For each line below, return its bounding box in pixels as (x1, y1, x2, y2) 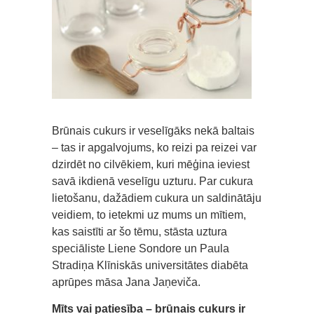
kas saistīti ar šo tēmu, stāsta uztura (52, 225, 227, 238)
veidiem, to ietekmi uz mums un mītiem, (52, 208, 246, 221)
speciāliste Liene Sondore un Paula (52, 242, 229, 254)
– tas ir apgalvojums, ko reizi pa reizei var (52, 141, 257, 153)
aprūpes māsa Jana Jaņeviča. (52, 275, 200, 288)
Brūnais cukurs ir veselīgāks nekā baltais (52, 124, 254, 137)
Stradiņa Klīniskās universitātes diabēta (52, 259, 248, 271)
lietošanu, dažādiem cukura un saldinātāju (52, 191, 261, 204)
